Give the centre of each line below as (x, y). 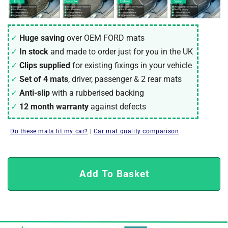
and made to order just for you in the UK (122, 51)
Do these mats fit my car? (49, 131)
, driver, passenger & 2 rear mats (125, 79)
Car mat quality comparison (136, 131)
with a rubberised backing (98, 93)
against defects (118, 106)
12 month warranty (54, 106)
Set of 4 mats (44, 79)
